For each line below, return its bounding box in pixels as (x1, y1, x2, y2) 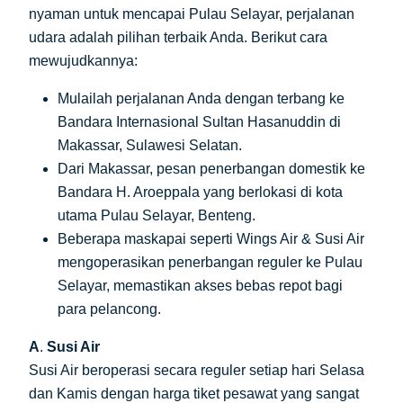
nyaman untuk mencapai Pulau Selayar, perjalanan (29, 6, 354, 22)
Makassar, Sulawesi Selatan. (58, 138, 242, 153)
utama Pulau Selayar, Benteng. (58, 208, 255, 223)
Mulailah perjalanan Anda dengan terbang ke (58, 91, 345, 106)
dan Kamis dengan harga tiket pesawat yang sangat (29, 386, 359, 401)
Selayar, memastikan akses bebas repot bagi (58, 278, 343, 293)
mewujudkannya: (29, 53, 138, 68)
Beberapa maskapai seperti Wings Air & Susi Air (58, 231, 364, 246)
